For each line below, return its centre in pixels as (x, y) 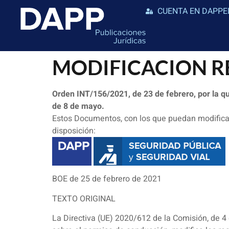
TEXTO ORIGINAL (84, 199)
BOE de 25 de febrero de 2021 (107, 179)
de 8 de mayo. (78, 106)
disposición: (74, 131)
